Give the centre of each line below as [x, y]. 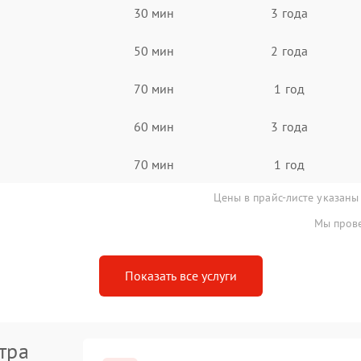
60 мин [154, 126]
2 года [289, 50]
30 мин [154, 12]
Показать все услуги [180, 276]
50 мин [154, 50]
